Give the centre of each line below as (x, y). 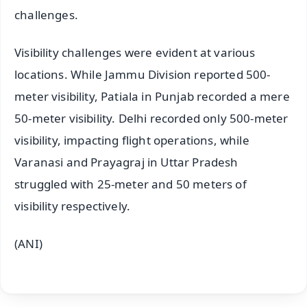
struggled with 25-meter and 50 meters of (131, 184)
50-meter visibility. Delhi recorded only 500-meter (151, 119)
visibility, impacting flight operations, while (132, 140)
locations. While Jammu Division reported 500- (143, 75)
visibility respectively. (73, 206)
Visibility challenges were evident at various (135, 53)
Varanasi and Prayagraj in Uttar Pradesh (126, 162)
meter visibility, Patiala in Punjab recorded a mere (152, 97)
